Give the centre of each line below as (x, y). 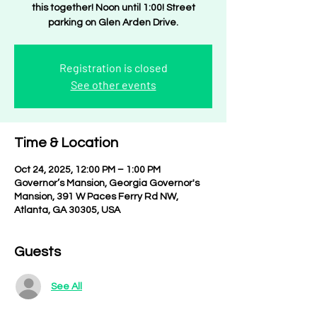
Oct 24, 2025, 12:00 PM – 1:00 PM (87, 170)
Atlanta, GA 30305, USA (67, 210)
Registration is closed (113, 68)
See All (67, 286)
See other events (113, 85)
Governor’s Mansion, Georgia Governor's (107, 183)
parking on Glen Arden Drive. (113, 23)
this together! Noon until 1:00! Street (113, 8)
